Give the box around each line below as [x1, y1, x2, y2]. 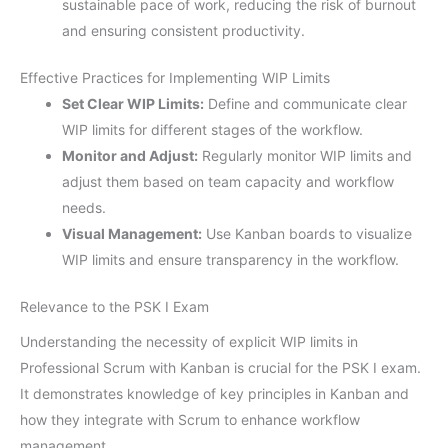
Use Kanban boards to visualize [202, 224, 412, 242]
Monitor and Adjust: [62, 146, 198, 164]
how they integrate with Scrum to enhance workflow [20, 411, 360, 429]
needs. [62, 198, 106, 216]
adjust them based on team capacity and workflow [62, 172, 394, 190]
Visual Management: [62, 224, 202, 242]
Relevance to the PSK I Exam [20, 297, 209, 315]
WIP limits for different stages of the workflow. [62, 120, 363, 138]
